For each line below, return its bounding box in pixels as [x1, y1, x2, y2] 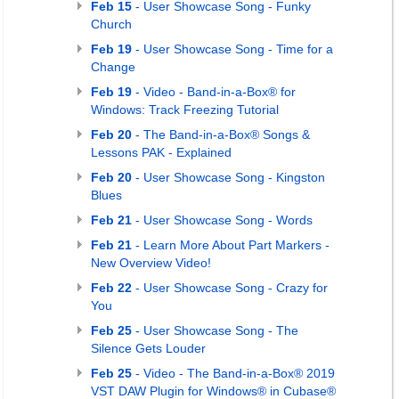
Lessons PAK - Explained [91, 145, 232, 159]
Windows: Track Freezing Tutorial [91, 102, 279, 117]
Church [91, 17, 132, 31]
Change [91, 60, 135, 74]
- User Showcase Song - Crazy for [132, 281, 328, 295]
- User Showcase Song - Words [132, 213, 313, 227]
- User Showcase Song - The [132, 323, 298, 338]
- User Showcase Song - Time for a [132, 42, 333, 56]
